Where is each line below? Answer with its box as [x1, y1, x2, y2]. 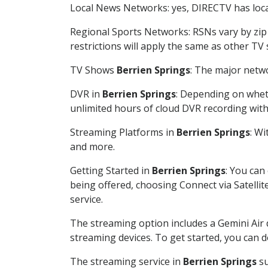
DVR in [70, 87, 102, 100]
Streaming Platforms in [70, 125, 176, 139]
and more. [70, 139, 115, 153]
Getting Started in [70, 163, 152, 177]
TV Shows [70, 63, 117, 77]
